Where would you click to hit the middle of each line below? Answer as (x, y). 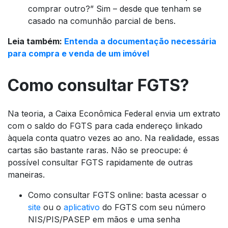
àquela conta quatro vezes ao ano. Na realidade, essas (113, 138)
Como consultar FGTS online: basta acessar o (117, 195)
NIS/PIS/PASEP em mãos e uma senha (104, 220)
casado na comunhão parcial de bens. (102, 21)
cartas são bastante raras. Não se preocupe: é (98, 150)
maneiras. (26, 175)
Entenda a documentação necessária (140, 41)
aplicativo (82, 207)
